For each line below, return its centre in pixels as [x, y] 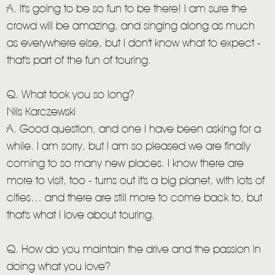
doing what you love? [59, 267]
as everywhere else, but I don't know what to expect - [134, 44]
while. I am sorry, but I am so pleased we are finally [129, 147]
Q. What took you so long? [71, 95]
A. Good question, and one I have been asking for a [134, 130]
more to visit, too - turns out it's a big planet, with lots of [136, 181]
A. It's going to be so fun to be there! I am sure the [127, 10]
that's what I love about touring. [81, 216]
